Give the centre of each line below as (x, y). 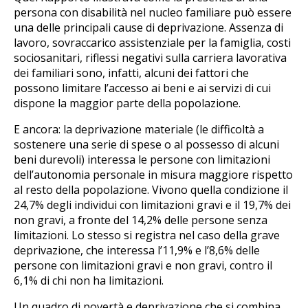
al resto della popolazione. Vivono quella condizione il (151, 189)
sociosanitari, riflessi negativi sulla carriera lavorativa (150, 57)
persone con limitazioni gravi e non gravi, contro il (143, 265)
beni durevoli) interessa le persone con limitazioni (142, 159)
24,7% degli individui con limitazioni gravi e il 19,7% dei (152, 205)
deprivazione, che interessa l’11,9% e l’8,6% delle (137, 250)
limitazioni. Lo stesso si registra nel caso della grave (147, 235)
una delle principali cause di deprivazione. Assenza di (148, 27)
